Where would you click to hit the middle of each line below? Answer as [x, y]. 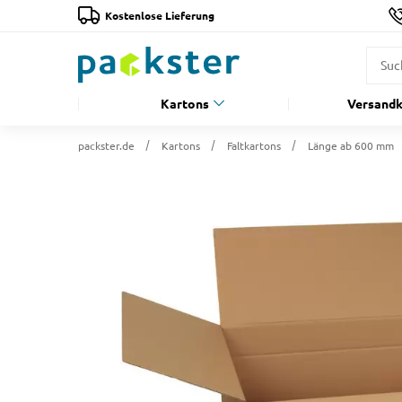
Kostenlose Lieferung [160, 15]
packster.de [106, 146]
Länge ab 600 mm [351, 146]
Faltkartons [254, 146]
